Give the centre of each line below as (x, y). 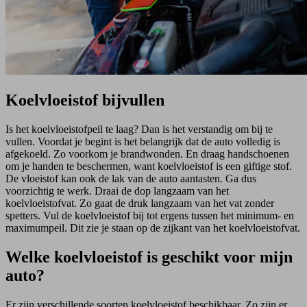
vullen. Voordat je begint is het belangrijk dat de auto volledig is (143, 141)
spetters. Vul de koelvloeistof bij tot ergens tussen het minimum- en (150, 215)
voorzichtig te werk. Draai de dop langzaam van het (117, 191)
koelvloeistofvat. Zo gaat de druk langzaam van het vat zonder (140, 203)
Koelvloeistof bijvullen (85, 100)
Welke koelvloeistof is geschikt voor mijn (149, 257)
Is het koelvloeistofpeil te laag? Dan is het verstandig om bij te (139, 129)
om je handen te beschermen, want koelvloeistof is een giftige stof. (149, 166)
